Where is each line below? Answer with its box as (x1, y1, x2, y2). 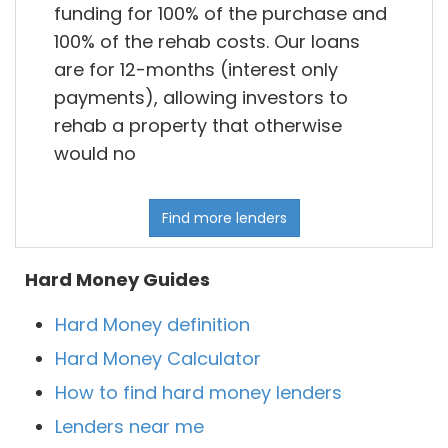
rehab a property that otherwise (54, 113, 342, 139)
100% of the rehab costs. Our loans (54, 29, 360, 55)
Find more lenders (161, 208, 287, 229)
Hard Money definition (55, 312, 250, 338)
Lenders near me (55, 414, 204, 440)
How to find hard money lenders (55, 380, 342, 406)
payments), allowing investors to (54, 85, 348, 111)
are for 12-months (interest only (54, 57, 338, 83)
